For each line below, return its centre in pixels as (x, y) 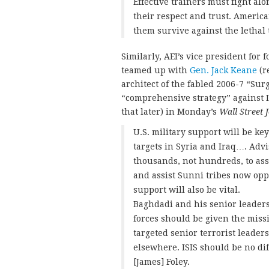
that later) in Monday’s (170, 111)
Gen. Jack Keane (223, 70)
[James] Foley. (162, 261)
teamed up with (156, 70)
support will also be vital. (187, 189)
